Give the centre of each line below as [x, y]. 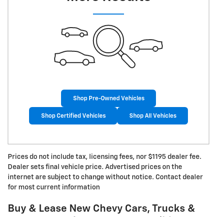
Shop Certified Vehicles [73, 116]
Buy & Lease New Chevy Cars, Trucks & [101, 209]
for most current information [54, 188]
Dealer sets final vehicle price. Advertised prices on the [95, 167]
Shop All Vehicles [153, 116]
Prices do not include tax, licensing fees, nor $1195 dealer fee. [105, 157]
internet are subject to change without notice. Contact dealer [105, 178]
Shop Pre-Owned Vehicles [108, 98]
